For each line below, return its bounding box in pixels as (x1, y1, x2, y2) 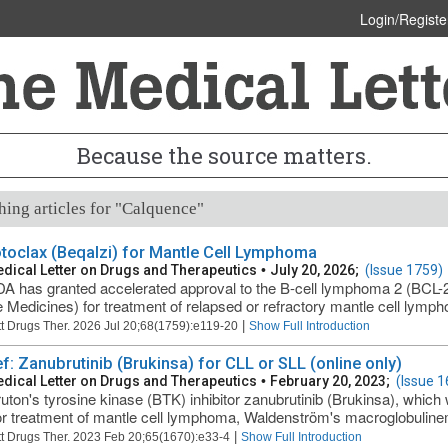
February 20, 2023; (269, 373, 396, 389)
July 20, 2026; (269, 262, 365, 278)
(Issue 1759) (364, 262, 443, 278)
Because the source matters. (76, 141, 372, 170)
